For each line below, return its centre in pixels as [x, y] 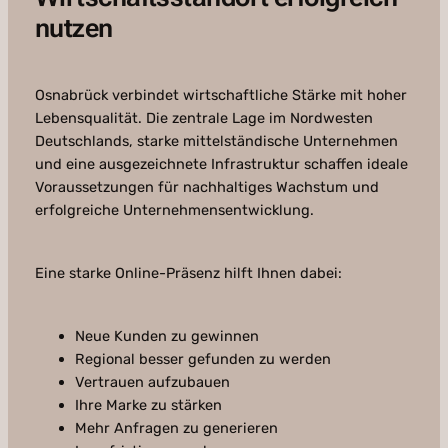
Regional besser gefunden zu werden [202, 359]
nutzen [73, 28]
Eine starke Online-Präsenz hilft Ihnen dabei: [188, 273]
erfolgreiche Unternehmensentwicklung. [174, 210]
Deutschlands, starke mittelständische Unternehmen [216, 141]
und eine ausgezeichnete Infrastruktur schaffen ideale [221, 164]
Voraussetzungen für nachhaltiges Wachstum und [206, 187]
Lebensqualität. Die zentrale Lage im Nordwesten [203, 118]
